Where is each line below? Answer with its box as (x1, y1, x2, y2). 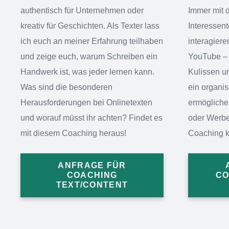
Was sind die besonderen (20, 83, 112, 91)
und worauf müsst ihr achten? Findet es (20, 113, 163, 122)
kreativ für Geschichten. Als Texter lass (20, 21, 159, 30)
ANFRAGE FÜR (58, 161, 126, 170)
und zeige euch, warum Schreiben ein (20, 52, 157, 61)
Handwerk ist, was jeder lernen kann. (20, 67, 154, 76)
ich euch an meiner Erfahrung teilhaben (20, 37, 163, 45)
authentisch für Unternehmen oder (20, 6, 144, 15)
